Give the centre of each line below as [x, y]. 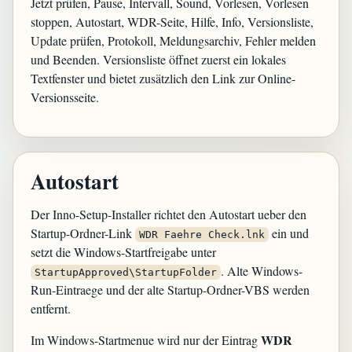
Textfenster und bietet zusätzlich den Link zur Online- [163, 78]
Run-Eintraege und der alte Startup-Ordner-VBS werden [170, 290]
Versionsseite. [65, 97]
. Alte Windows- [262, 271]
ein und [289, 233]
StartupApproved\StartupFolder [126, 272]
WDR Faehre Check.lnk [202, 235]
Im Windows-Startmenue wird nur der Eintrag [146, 340]
